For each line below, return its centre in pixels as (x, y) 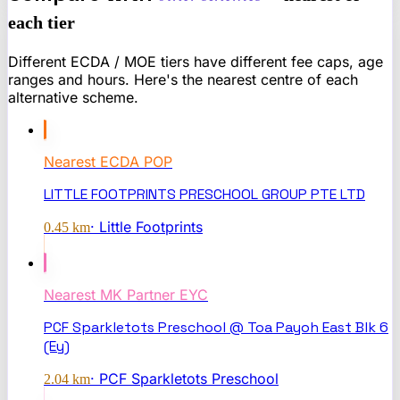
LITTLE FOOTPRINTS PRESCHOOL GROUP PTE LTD (204, 195)
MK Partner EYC (154, 295)
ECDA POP (136, 162)
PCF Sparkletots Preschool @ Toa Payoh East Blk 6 (216, 328)
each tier (42, 23)
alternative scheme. (73, 98)
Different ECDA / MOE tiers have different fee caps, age (196, 62)
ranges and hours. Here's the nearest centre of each (183, 80)
